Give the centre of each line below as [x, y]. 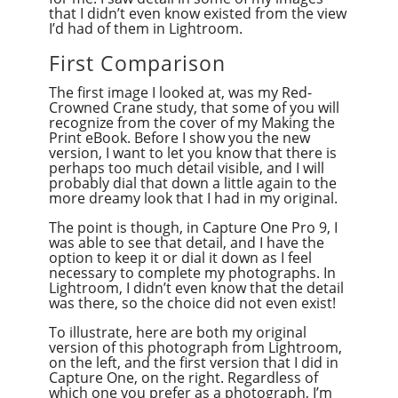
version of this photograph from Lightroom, [195, 347]
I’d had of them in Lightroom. [145, 28]
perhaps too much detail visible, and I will [186, 167]
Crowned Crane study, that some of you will [194, 107]
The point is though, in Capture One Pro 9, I [193, 227]
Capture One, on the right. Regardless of [183, 377]
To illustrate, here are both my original [177, 332]
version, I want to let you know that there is [192, 152]
